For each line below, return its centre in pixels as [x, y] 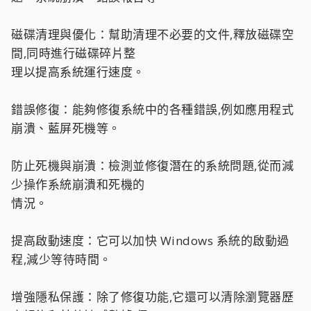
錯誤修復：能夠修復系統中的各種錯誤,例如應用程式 [152, 109]
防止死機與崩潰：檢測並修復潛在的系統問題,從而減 [152, 166]
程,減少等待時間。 [61, 259]
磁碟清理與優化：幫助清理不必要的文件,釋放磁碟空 [152, 34]
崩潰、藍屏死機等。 [66, 128]
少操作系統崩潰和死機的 [78, 184]
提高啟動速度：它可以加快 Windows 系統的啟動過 [150, 241]
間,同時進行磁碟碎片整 [74, 53]
